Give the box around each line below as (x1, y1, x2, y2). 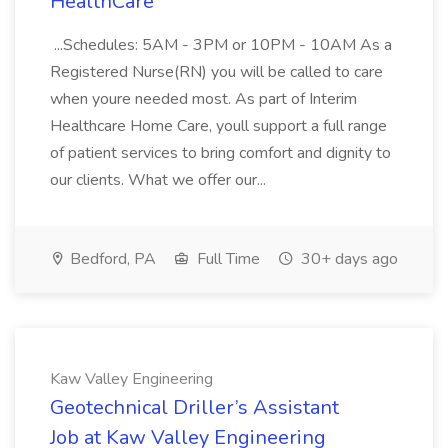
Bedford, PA (66, 248, 156, 270)
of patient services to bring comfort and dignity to (50, 142, 391, 164)
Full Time (193, 248, 260, 270)
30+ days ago (297, 248, 398, 270)
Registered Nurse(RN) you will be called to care (50, 61, 383, 83)
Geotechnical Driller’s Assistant (50, 394, 339, 421)
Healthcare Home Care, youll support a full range (50, 115, 387, 137)
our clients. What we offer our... (50, 169, 270, 191)
